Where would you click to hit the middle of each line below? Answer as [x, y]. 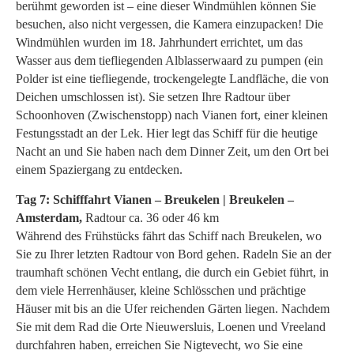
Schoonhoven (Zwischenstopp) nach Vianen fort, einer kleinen [172, 115]
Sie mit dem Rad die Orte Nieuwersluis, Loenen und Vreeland [171, 326]
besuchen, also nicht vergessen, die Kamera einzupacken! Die [169, 24]
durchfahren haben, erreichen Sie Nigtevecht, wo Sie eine [159, 345]
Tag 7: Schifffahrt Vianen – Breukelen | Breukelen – [155, 199]
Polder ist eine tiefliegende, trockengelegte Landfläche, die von [172, 78]
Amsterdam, [49, 217]
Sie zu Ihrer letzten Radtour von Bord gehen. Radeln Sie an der [173, 254]
